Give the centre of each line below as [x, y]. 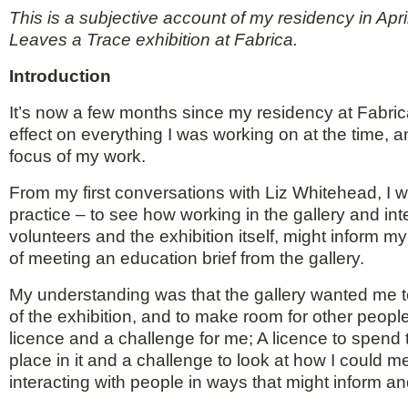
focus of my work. [77, 157]
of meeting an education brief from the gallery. [187, 259]
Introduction [60, 76]
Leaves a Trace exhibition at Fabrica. [153, 40]
